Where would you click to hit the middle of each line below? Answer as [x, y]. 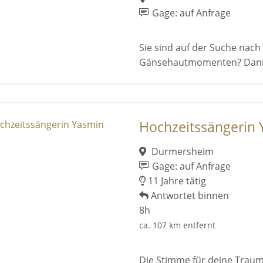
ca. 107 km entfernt [177, 225]
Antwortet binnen [188, 196]
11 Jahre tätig [176, 181]
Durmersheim [182, 152]
